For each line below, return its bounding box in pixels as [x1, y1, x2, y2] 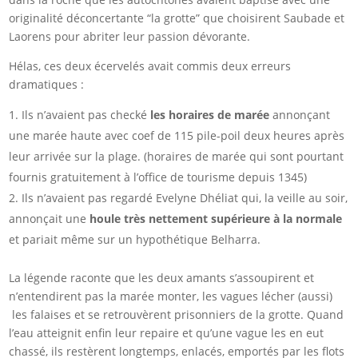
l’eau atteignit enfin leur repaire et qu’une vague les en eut [9, 325, 324, 341]
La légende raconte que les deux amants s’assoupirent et [9, 270, 315, 286]
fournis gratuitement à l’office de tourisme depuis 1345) [9, 169, 308, 185]
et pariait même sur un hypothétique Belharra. [9, 232, 261, 248]
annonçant [269, 107, 331, 123]
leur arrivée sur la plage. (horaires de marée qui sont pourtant [9, 149, 344, 165]
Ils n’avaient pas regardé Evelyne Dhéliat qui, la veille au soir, [22, 190, 348, 206]
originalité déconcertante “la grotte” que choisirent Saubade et [9, 10, 345, 26]
